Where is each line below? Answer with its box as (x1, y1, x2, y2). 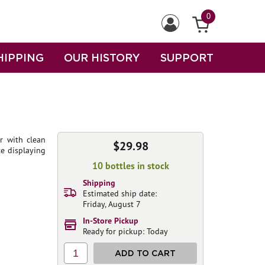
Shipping (83, 177, 115, 188)
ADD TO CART (115, 248, 176, 257)
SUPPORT (160, 51, 214, 63)
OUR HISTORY (64, 51, 140, 63)
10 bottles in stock (92, 160, 169, 172)
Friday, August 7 (83, 199, 141, 209)
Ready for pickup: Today (83, 226, 168, 237)
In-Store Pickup (83, 215, 138, 226)
